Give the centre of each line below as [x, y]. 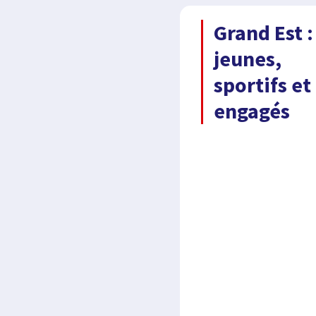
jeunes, [248, 59]
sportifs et [263, 85]
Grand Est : [264, 32]
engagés [252, 111]
